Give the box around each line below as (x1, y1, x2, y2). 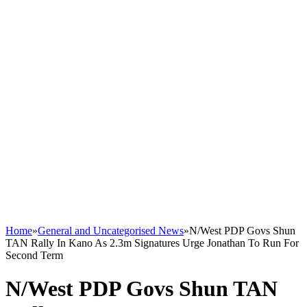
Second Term (5, 249, 63, 261)
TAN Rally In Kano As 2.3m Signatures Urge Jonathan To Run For (5, 237, 299, 249)
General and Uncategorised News (38, 225, 184, 236)
